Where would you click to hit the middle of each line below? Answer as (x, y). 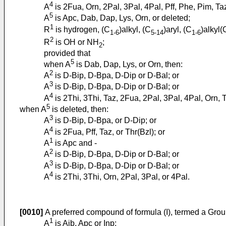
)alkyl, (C (135, 29)
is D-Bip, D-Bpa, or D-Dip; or (105, 121)
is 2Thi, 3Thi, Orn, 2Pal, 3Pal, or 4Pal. (121, 177)
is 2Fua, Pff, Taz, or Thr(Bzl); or (109, 132)
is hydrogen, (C (82, 29)
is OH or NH (76, 42)
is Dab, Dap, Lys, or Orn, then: (128, 64)
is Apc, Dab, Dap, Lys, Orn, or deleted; (122, 18)
